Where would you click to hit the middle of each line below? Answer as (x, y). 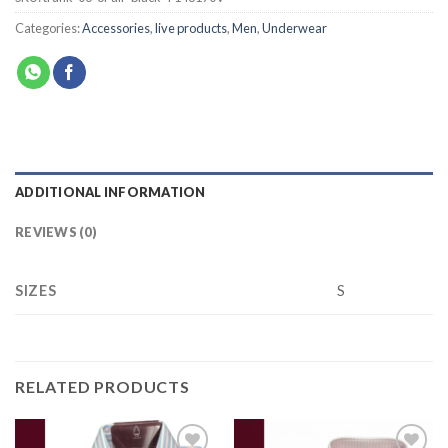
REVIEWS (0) (56, 232)
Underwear (294, 28)
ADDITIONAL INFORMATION (110, 192)
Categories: (48, 28)
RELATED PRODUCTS (102, 387)
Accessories (116, 28)
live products (191, 28)
